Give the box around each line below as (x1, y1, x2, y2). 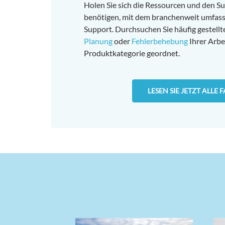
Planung (84, 36, 113, 46)
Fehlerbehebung (132, 36, 188, 46)
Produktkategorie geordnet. (84, 48, 180, 58)
